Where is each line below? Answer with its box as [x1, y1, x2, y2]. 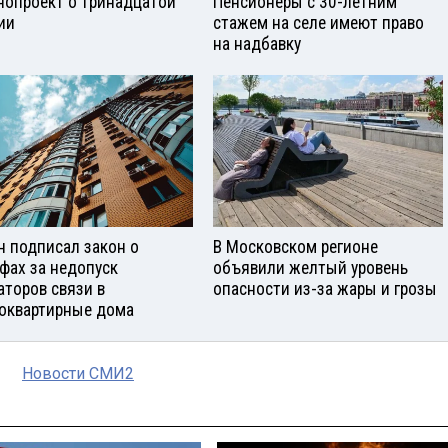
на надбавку [213, 33, 301, 54]
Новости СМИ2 [22, 364, 134, 384]
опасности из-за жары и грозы [213, 279, 437, 300]
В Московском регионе [213, 237, 378, 258]
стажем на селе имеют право [213, 12, 424, 33]
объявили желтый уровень [213, 258, 408, 279]
